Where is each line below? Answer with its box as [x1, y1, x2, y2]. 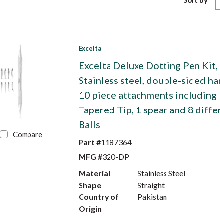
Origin [78, 204, 102, 213]
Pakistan [137, 192, 167, 201]
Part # [78, 137, 101, 147]
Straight [137, 180, 165, 190]
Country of [78, 192, 119, 201]
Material [78, 168, 110, 178]
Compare [13, 130, 43, 138]
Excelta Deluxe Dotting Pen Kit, [78, 59, 218, 71]
